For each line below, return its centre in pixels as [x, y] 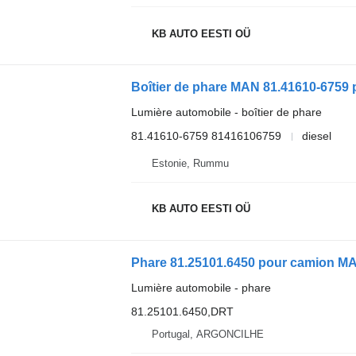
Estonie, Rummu [190, 163]
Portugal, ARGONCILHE [207, 334]
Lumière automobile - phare [201, 287]
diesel [316, 136]
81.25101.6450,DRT [182, 311]
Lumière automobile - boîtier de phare [226, 112]
